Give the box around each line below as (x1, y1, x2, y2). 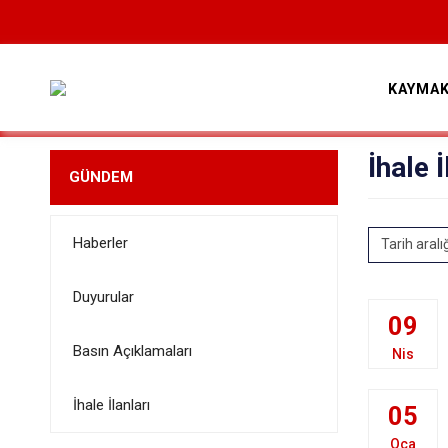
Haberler (72, 234, 128, 252)
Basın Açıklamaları (72, 342, 192, 360)
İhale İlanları (72, 396, 150, 414)
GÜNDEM (68, 168, 133, 186)
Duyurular (72, 288, 134, 306)
